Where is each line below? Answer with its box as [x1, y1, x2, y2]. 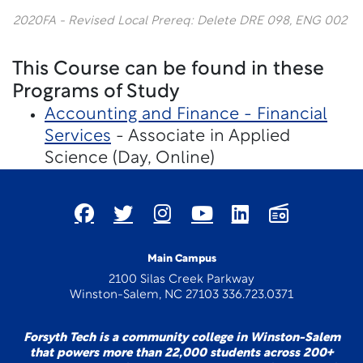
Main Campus [147, 254, 216, 264]
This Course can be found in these [12, 60, 324, 79]
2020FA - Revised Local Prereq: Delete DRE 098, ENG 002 [13, 15, 347, 28]
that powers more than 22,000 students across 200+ [30, 348, 333, 360]
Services [45, 128, 111, 145]
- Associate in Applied [111, 128, 290, 145]
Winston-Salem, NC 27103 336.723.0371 [70, 289, 293, 301]
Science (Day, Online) [45, 150, 215, 167]
